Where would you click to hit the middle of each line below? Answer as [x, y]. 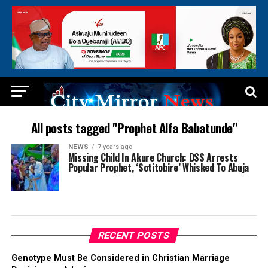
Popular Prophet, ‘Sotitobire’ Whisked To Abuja [158, 168]
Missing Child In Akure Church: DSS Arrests [153, 158]
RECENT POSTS [134, 236]
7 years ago [115, 147]
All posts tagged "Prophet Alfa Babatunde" [134, 128]
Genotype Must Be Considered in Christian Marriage [120, 258]
